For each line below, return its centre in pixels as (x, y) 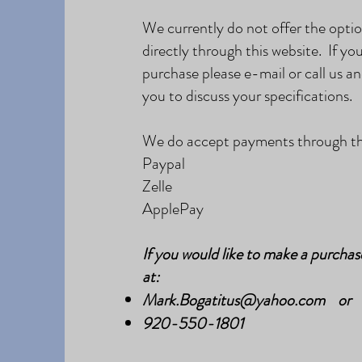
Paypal (164, 163)
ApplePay (173, 208)
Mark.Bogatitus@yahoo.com (234, 300)
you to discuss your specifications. (248, 95)
